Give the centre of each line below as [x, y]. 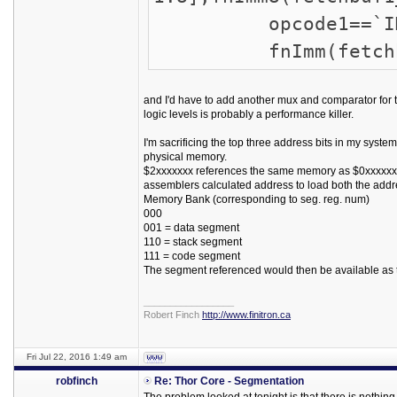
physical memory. [185, 157]
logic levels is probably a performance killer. [249, 114]
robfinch [77, 381]
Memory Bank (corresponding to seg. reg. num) [257, 199]
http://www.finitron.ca [246, 315]
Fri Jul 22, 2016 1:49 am [77, 357]
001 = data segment [191, 228]
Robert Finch [173, 315]
